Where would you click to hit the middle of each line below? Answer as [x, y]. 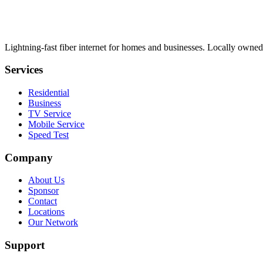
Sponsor [43, 191]
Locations [46, 212]
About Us [46, 180]
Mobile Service [56, 124]
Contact [43, 201]
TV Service [50, 113]
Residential [49, 92]
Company [29, 157]
